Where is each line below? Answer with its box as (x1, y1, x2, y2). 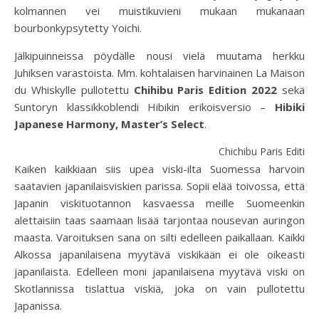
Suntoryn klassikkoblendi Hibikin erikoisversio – (14, 100, 275, 115)
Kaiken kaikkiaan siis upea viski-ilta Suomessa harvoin (14, 162, 305, 177)
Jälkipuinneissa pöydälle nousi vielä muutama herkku (14, 48, 305, 63)
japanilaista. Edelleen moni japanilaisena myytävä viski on (14, 264, 305, 279)
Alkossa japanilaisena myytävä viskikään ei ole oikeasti (14, 247, 305, 262)
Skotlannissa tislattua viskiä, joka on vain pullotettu (14, 281, 305, 296)
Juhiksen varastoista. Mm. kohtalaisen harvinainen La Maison (14, 66, 305, 80)
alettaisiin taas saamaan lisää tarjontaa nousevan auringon (14, 213, 305, 228)
